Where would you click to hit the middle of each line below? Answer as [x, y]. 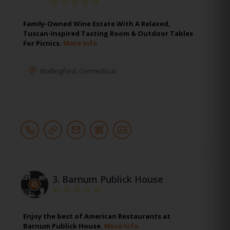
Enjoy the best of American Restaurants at [97, 216]
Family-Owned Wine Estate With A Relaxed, [97, 23]
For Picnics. [43, 43]
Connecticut [97, 71]
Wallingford [58, 71]
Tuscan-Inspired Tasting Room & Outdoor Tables [108, 33]
